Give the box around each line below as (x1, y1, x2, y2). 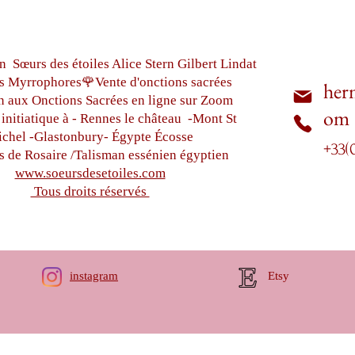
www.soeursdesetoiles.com (14, 166, 166, 181)
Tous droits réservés (30, 184, 150, 200)
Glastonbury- (34, 129, 112, 145)
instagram (70, 269, 118, 283)
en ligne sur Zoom (128, 93, 233, 109)
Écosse (155, 129, 193, 145)
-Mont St (188, 111, 237, 127)
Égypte (112, 129, 155, 145)
